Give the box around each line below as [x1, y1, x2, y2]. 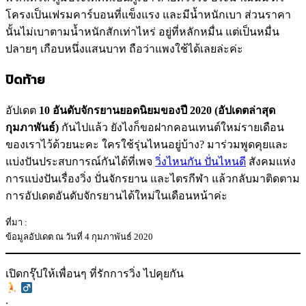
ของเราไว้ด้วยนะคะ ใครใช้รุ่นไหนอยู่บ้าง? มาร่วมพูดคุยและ [5, 138, 288, 150]
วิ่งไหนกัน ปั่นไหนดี [155, 155, 246, 167]
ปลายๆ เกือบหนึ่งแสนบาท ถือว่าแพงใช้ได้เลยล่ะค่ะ [5, 42, 243, 55]
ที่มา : [5, 217, 27, 227]
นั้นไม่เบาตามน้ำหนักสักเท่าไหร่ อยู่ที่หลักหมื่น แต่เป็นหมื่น [5, 25, 279, 38]
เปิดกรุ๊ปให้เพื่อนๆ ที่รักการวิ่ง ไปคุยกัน [5, 267, 184, 279]
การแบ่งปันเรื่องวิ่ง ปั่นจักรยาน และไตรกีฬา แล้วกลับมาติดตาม [5, 172, 300, 184]
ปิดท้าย [5, 70, 45, 89]
